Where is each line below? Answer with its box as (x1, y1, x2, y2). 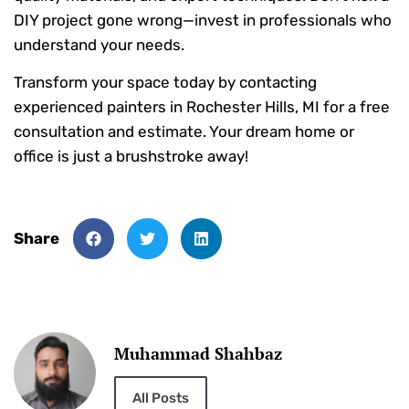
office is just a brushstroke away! (14, 147, 248, 166)
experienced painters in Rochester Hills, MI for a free (14, 98, 390, 117)
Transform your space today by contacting (14, 73, 317, 92)
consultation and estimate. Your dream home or (14, 122, 354, 142)
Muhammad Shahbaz (114, 342, 282, 365)
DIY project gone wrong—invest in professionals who (14, 10, 392, 29)
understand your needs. (14, 35, 184, 54)
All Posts (132, 389, 189, 406)
